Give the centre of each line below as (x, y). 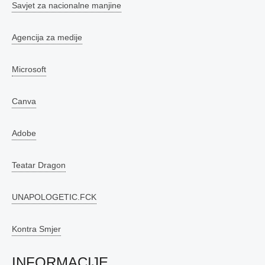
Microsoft (29, 69)
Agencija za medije (47, 37)
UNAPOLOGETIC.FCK (54, 197)
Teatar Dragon (39, 165)
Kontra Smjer (36, 229)
